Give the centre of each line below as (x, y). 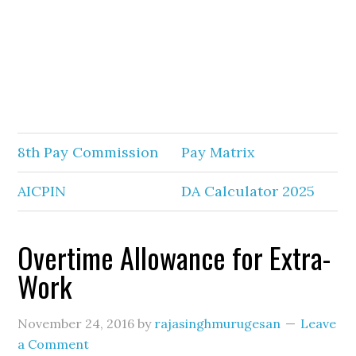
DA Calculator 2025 (248, 191)
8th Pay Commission (88, 152)
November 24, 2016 (76, 323)
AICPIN (42, 191)
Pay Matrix (219, 152)
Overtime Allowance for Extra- (174, 257)
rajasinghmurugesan (218, 323)
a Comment (54, 344)
